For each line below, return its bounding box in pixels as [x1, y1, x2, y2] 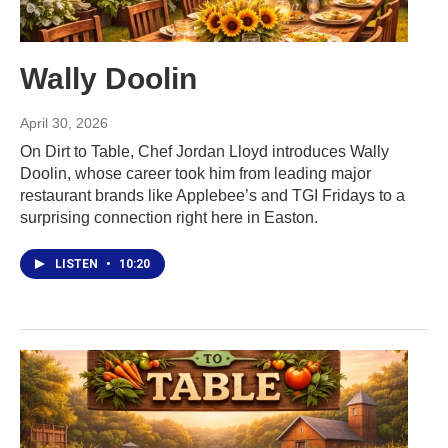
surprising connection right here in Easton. [20, 208, 318, 226]
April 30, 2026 [20, 114, 108, 131]
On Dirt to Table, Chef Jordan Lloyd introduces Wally [20, 142, 389, 160]
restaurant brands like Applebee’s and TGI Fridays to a [20, 186, 405, 204]
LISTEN [55, 256, 101, 271]
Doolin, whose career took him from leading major [20, 164, 371, 182]
